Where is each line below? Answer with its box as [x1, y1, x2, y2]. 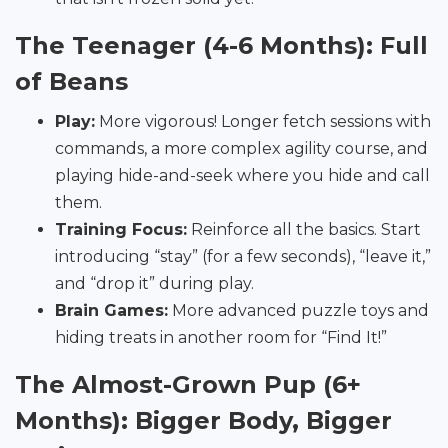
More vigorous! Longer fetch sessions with [95, 112, 431, 132]
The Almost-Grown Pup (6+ [15, 370, 361, 400]
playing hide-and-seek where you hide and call [55, 166, 430, 186]
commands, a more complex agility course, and [55, 139, 428, 159]
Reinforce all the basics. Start [187, 220, 421, 240]
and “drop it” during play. [55, 274, 254, 294]
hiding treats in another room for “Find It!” [55, 328, 387, 348]
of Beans [15, 67, 128, 97]
